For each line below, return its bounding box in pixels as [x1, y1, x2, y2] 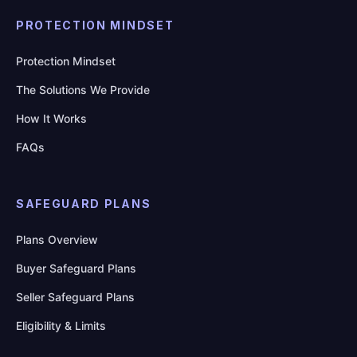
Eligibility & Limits [16, 319, 106, 333]
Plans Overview [16, 233, 98, 247]
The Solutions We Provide [16, 83, 150, 97]
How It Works [16, 112, 87, 126]
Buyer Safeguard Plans [16, 261, 136, 276]
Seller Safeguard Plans [16, 290, 135, 304]
